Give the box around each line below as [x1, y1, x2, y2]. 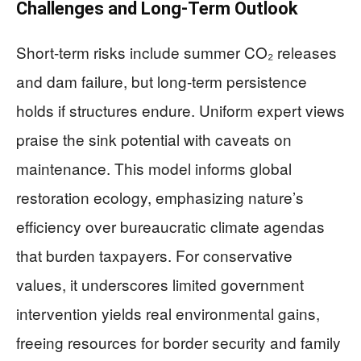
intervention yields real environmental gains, [16, 302, 320, 325]
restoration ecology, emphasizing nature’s [16, 186, 304, 209]
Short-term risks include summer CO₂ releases [16, 41, 337, 64]
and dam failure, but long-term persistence [16, 70, 307, 93]
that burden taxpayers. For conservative [16, 244, 293, 267]
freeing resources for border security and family [16, 331, 341, 354]
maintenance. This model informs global [16, 157, 292, 180]
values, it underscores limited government [16, 273, 304, 296]
